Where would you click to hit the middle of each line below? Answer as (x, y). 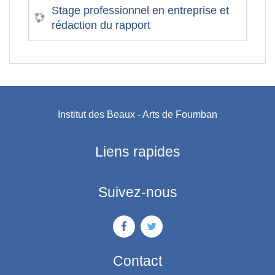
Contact (137, 261)
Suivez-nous (137, 192)
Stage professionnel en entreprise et (140, 10)
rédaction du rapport (101, 25)
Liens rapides (137, 151)
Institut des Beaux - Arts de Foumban (137, 114)
